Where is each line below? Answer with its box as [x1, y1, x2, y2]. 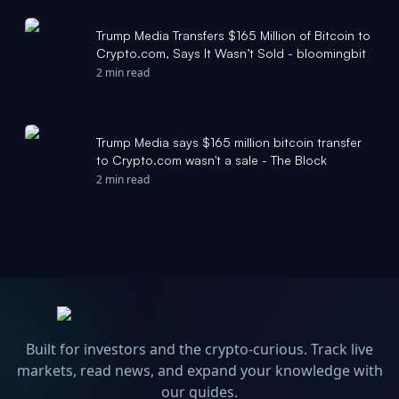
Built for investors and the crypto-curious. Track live [26, 339, 373, 359]
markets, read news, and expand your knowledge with [16, 361, 383, 380]
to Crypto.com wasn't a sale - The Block [96, 152, 327, 167]
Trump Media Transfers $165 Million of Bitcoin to [96, 28, 370, 43]
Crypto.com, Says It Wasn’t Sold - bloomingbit [96, 45, 366, 61]
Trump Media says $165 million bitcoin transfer [96, 134, 362, 150]
